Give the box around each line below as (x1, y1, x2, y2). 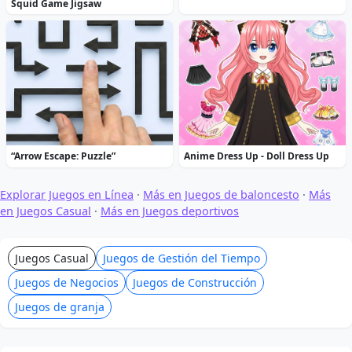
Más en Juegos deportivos (101, 203, 239, 219)
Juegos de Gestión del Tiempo (103, 251, 261, 266)
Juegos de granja (15, 299, 105, 315)
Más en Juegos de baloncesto (143, 187, 299, 203)
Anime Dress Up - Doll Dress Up (184, 149, 330, 163)
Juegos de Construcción (133, 275, 258, 291)
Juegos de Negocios (15, 275, 119, 291)
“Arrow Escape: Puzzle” (11, 149, 116, 163)
